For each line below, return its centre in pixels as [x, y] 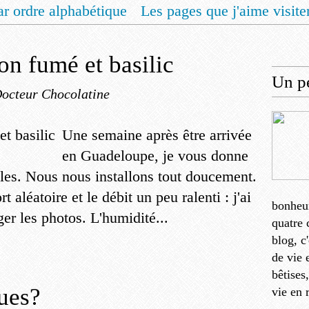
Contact [263, 37]
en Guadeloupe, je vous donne [155, 156]
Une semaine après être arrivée [157, 135]
